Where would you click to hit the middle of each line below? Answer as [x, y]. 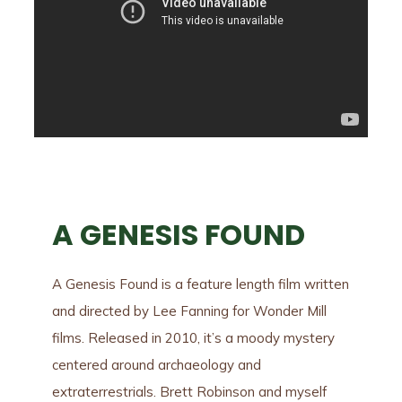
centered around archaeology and [156, 365]
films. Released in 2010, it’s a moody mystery [193, 338]
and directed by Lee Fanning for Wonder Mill [189, 311]
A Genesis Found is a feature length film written [200, 284]
